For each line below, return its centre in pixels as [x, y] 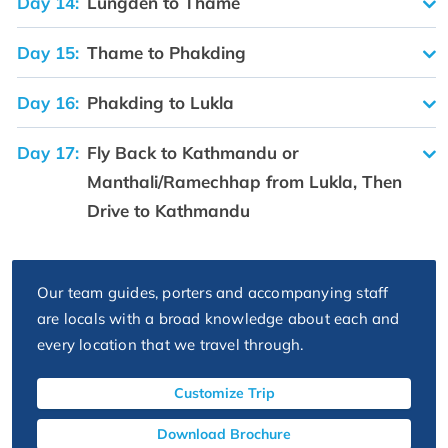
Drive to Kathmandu [168, 211]
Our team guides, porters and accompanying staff [213, 293]
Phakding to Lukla [160, 103]
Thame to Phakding [166, 53]
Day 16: [48, 103]
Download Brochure [224, 434]
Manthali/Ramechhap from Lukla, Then [244, 182]
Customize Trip [224, 393]
